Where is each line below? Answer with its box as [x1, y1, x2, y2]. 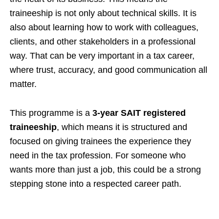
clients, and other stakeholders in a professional [10, 37, 196, 46]
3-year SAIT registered [92, 108, 186, 118]
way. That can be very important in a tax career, [10, 51, 195, 61]
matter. [10, 79, 37, 89]
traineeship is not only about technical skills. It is [10, 8, 197, 18]
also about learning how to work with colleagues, [10, 22, 198, 32]
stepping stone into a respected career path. [10, 179, 181, 189]
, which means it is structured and [57, 122, 187, 132]
